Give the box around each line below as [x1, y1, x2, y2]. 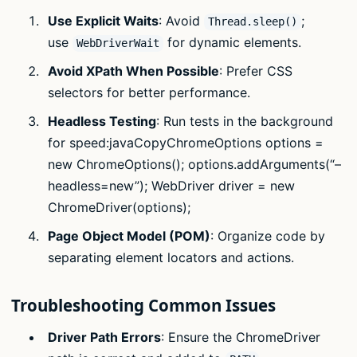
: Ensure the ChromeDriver [160, 329, 320, 345]
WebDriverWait [76, 37, 159, 50]
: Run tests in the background [155, 113, 333, 130]
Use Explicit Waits [47, 13, 159, 29]
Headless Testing [47, 113, 156, 130]
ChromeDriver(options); [47, 199, 190, 216]
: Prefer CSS [218, 63, 292, 80]
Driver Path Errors [47, 329, 161, 345]
